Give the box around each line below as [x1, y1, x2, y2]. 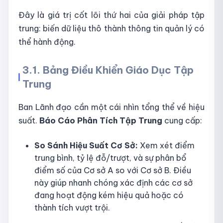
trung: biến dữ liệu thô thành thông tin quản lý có [18, 23, 205, 34]
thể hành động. [18, 37, 76, 47]
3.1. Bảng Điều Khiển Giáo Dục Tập [22, 64, 194, 77]
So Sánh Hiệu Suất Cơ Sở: [34, 140, 138, 151]
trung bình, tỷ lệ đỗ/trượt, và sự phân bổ [34, 153, 186, 163]
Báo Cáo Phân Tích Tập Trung [39, 115, 162, 126]
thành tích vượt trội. [34, 203, 110, 213]
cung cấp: [162, 115, 202, 126]
